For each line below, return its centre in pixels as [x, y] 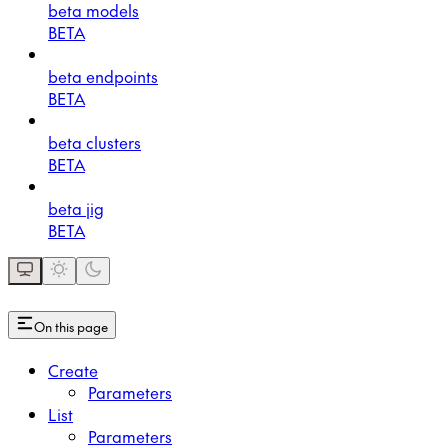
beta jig [76, 207]
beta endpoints [103, 75]
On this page [71, 326]
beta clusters [94, 141]
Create [73, 369]
